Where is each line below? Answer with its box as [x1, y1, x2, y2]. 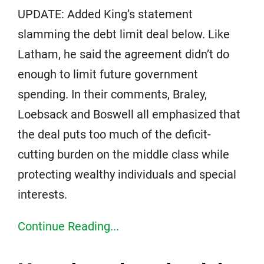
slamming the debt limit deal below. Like [18, 27, 230, 41]
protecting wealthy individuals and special [18, 167, 236, 181]
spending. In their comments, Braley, [18, 87, 207, 101]
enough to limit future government [18, 67, 198, 81]
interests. [18, 187, 67, 202]
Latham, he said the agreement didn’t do [18, 47, 229, 61]
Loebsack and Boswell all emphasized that [18, 107, 240, 121]
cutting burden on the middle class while [18, 147, 229, 161]
